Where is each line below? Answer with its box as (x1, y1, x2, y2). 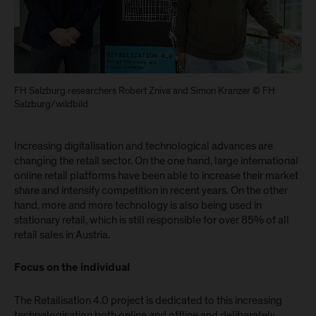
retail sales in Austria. (14, 227, 110, 243)
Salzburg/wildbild (14, 97, 88, 111)
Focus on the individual (14, 262, 130, 274)
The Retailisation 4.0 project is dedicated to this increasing (14, 293, 282, 308)
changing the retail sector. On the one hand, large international (14, 153, 298, 169)
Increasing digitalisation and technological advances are (14, 138, 273, 154)
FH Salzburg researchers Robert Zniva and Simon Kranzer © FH (14, 84, 275, 97)
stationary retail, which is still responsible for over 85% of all (14, 212, 289, 228)
